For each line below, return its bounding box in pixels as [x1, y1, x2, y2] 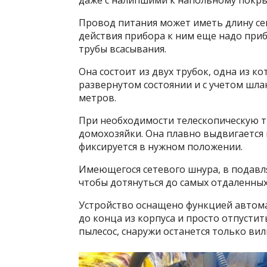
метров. [79, 91, 116, 104]
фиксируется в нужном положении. [79, 140, 243, 153]
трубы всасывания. [79, 42, 166, 55]
